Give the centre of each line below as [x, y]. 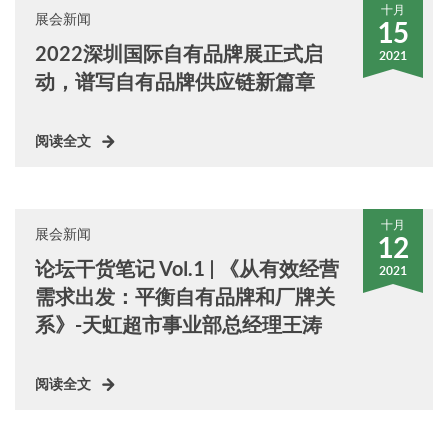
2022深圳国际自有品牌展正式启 [179, 53]
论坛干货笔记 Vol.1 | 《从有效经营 [187, 268]
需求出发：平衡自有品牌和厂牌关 [185, 296]
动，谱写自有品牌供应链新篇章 [175, 81]
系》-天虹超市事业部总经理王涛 [178, 324]
